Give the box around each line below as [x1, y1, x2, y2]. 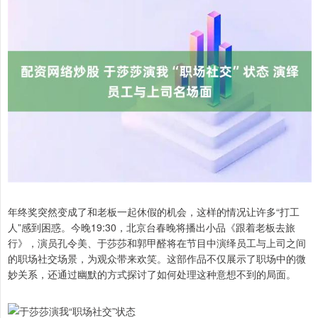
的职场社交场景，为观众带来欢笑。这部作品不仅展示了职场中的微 [8, 251, 306, 266]
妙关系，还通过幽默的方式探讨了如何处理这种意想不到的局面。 [8, 267, 296, 282]
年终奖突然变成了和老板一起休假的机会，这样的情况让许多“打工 [8, 204, 300, 219]
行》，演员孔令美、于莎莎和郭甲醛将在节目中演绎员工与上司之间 [8, 236, 306, 251]
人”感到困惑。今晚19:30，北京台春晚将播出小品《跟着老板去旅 [8, 220, 295, 235]
